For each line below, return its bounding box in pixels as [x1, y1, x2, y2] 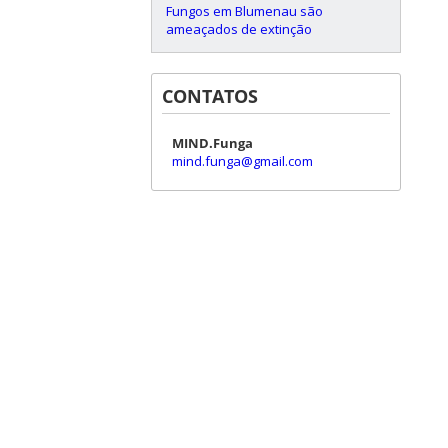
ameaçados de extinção [166, 19, 312, 38]
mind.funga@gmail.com [172, 151, 313, 170]
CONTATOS [162, 83, 258, 108]
